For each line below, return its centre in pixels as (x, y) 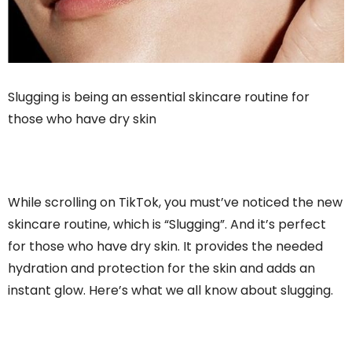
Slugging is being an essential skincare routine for (159, 97)
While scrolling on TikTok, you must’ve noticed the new (175, 203)
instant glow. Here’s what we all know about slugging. (170, 291)
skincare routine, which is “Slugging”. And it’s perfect (167, 225)
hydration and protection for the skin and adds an (161, 269)
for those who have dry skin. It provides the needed (165, 247)
